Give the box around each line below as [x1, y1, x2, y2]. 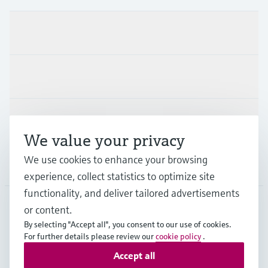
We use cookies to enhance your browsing [24, 153, 208, 166]
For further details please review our [24, 231, 156, 242]
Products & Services [10, 27, 92, 39]
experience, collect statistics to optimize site [24, 169, 215, 183]
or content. [24, 203, 72, 217]
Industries [10, 71, 51, 83]
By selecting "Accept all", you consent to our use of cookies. [24, 219, 232, 230]
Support [10, 114, 43, 127]
